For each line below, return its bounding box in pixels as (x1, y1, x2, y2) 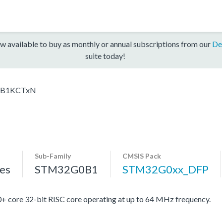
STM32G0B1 (35, 162, 98, 176)
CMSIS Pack (122, 151, 161, 160)
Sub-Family (35, 151, 71, 160)
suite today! (85, 51, 125, 60)
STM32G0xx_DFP (122, 162, 209, 176)
